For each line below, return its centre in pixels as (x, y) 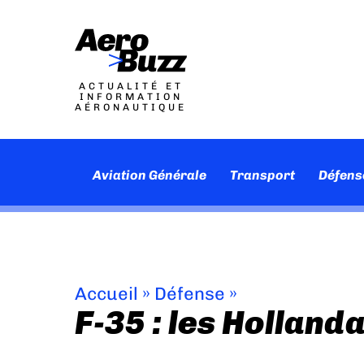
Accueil (106, 294)
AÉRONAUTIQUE (131, 107)
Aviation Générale (150, 175)
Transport (263, 175)
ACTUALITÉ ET (131, 86)
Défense (190, 294)
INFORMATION (131, 97)
